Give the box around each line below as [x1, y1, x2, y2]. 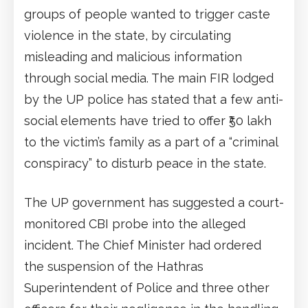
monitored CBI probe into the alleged [24, 217, 245, 232]
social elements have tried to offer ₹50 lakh [24, 113, 272, 129]
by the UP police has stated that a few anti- [24, 92, 283, 107]
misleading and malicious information [24, 49, 242, 65]
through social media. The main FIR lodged [24, 71, 274, 86]
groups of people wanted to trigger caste [24, 7, 270, 22]
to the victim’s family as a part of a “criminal [24, 135, 278, 150]
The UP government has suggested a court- [24, 195, 284, 210]
